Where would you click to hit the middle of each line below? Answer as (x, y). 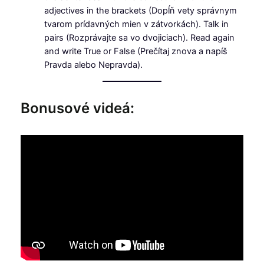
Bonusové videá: (77, 108)
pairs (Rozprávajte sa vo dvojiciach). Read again (139, 38)
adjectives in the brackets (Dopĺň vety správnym (140, 11)
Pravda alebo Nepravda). (93, 65)
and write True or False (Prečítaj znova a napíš (136, 52)
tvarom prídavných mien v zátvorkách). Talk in (136, 24)
